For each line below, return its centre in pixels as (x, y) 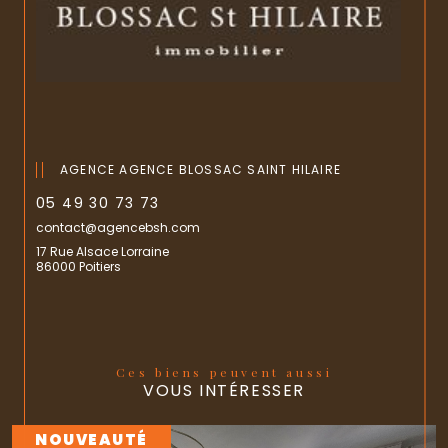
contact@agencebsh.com (118, 227)
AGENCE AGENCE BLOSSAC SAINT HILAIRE (200, 170)
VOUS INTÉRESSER (224, 390)
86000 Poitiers (78, 267)
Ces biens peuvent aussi (230, 371)
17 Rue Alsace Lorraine (102, 251)
